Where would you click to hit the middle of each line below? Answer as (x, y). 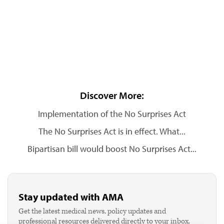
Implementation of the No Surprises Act (112, 114)
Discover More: (112, 95)
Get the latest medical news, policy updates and (92, 211)
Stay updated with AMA (71, 197)
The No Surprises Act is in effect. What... (112, 131)
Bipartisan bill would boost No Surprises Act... (112, 149)
